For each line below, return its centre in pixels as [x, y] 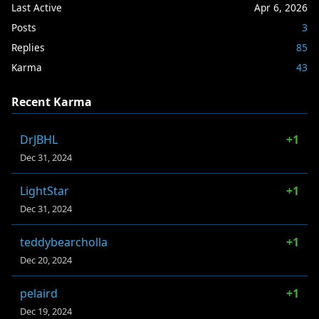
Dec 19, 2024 [46, 311]
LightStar [45, 190]
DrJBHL [39, 139]
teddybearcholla [64, 242]
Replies [28, 47]
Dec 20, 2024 [46, 260]
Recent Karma [52, 101]
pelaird [39, 293]
